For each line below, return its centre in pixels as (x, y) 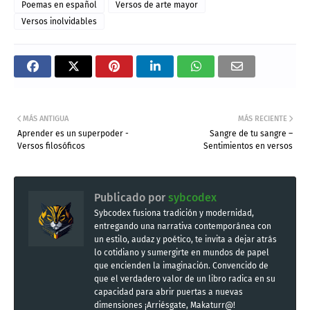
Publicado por (130, 198)
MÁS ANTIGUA (46, 119)
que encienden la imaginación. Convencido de (181, 266)
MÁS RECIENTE (263, 119)
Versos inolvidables (59, 22)
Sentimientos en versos (248, 146)
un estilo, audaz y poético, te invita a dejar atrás (185, 240)
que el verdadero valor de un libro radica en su (185, 279)
